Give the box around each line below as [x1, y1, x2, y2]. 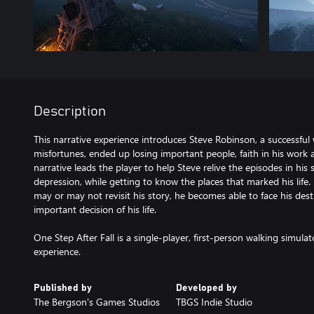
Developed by [175, 283, 237, 293]
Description [34, 104, 106, 118]
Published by [34, 283, 92, 293]
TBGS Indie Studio [175, 295, 252, 308]
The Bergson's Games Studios [34, 295, 160, 308]
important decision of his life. [34, 203, 156, 216]
